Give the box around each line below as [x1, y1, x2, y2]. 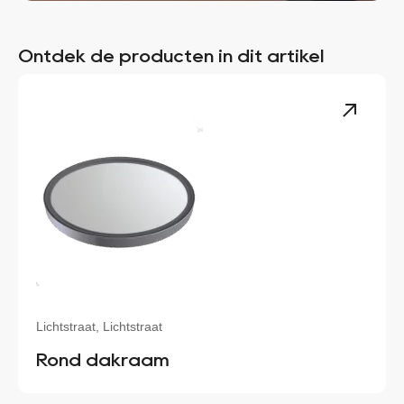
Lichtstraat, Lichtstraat [36, 319, 162, 335]
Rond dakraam [36, 352, 170, 369]
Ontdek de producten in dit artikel [18, 48, 324, 65]
